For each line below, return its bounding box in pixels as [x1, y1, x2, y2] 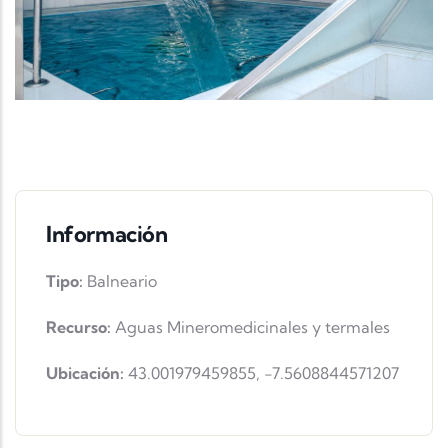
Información [46, 220, 168, 249]
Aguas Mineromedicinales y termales [115, 317, 390, 338]
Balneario [87, 271, 157, 292]
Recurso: [46, 317, 115, 338]
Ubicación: [46, 363, 128, 384]
